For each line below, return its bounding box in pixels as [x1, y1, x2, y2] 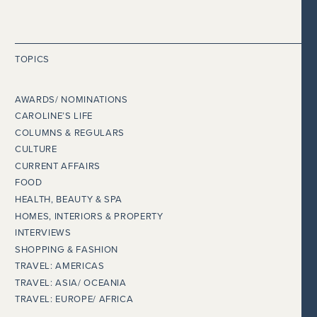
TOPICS [15, 54, 50, 66]
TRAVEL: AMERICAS [15, 260, 105, 272]
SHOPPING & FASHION [15, 243, 118, 255]
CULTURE [15, 144, 57, 156]
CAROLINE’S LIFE [15, 110, 93, 122]
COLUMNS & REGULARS [15, 127, 125, 139]
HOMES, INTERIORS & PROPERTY [15, 210, 163, 222]
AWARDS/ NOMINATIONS [15, 93, 128, 105]
